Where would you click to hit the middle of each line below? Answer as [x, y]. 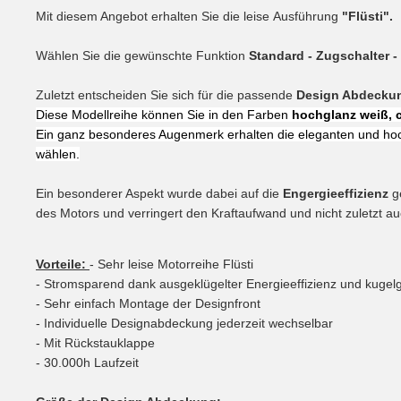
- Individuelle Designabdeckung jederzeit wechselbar [184, 323]
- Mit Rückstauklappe [95, 342]
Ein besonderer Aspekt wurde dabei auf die [159, 193]
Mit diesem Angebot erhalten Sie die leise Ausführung [189, 16]
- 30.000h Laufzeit [87, 362]
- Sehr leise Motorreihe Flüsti [171, 264]
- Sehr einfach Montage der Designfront [148, 303]
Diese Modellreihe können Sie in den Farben [164, 114]
